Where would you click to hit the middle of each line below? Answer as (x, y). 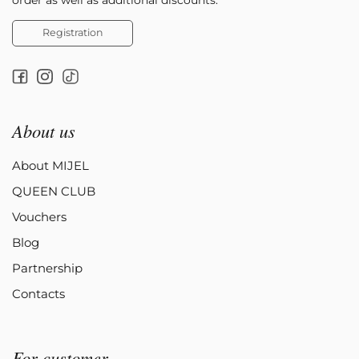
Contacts (38, 294)
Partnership (47, 268)
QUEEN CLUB (54, 192)
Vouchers (39, 217)
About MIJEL (50, 166)
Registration (73, 33)
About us (44, 131)
